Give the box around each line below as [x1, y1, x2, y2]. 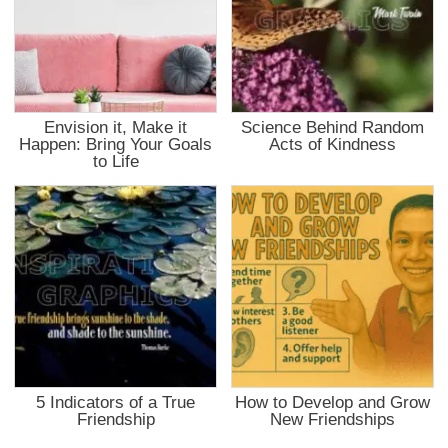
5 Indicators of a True [36, 392, 196, 413]
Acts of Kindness [268, 134, 396, 155]
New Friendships [269, 409, 395, 430]
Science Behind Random [240, 117, 424, 138]
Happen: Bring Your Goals [19, 134, 213, 155]
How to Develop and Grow [234, 392, 430, 413]
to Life [92, 151, 139, 172]
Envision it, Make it [44, 117, 188, 138]
